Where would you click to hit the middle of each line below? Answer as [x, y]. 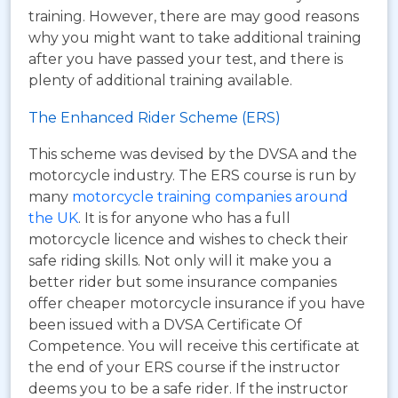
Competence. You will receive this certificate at [194, 346]
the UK [53, 218]
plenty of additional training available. [160, 80]
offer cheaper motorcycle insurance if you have [197, 303]
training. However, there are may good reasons [194, 16]
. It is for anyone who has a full [184, 218]
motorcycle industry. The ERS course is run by [192, 175]
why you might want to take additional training [195, 37]
